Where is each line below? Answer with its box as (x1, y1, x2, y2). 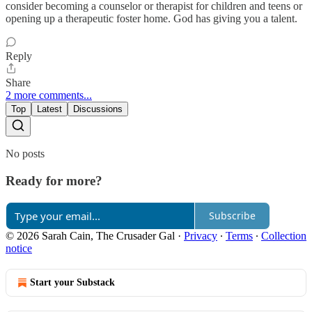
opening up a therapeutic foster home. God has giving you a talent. (6, 13, 297, 25)
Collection (261, 229, 306, 242)
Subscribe (209, 209, 256, 222)
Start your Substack (30, 276, 115, 288)
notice (6, 242, 32, 254)
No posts (6, 148, 45, 160)
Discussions (73, 104, 123, 115)
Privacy (184, 229, 217, 242)
